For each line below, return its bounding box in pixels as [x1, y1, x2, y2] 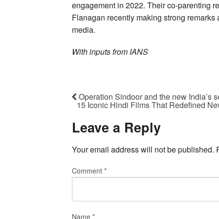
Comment [72, 165, 104, 175]
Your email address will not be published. [72, 143, 214, 155]
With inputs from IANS [72, 46, 148, 58]
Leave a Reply [72, 118, 161, 137]
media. [72, 24, 95, 36]
